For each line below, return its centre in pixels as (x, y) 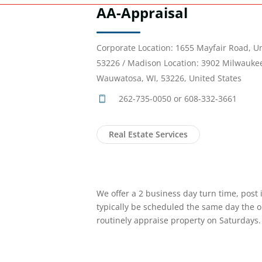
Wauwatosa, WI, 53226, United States (169, 78)
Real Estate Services (148, 135)
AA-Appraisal (142, 13)
